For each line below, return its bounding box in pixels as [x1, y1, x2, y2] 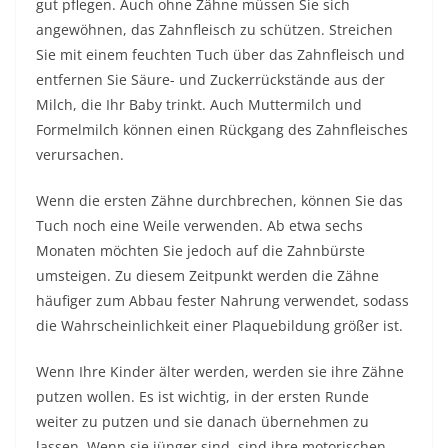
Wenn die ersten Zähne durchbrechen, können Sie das [36, 191, 403, 210]
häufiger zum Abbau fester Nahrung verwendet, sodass [36, 291, 409, 310]
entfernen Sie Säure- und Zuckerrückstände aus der [36, 70, 385, 89]
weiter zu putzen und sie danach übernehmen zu [36, 412, 369, 431]
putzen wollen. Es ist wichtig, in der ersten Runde [36, 387, 369, 406]
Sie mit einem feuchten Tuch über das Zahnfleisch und [36, 45, 405, 64]
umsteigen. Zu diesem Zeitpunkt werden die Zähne [36, 266, 379, 285]
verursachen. [36, 145, 124, 164]
